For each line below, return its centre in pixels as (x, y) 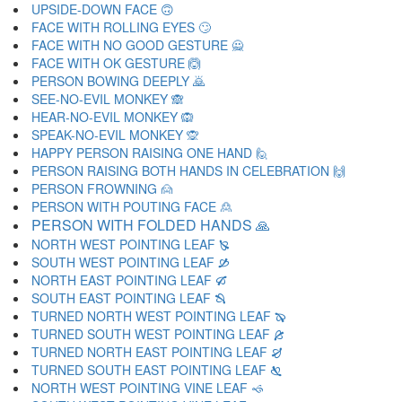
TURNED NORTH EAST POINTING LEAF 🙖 (157, 352)
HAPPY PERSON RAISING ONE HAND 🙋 (150, 153)
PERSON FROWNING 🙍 (102, 188)
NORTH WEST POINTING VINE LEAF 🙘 (148, 388)
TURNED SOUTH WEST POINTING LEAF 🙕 (158, 334)
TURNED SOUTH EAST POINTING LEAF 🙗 (157, 370)
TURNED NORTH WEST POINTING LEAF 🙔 (159, 316)
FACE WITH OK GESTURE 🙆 (116, 63)
